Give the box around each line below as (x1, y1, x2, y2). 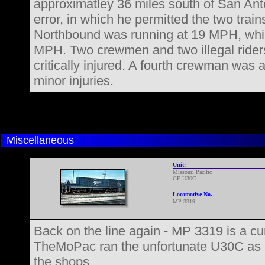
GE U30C (172, 175, 196, 182)
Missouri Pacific (172, 169, 212, 175)
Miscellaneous (7, 134, 74, 146)
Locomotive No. (172, 191, 212, 198)
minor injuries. (34, 73, 114, 88)
